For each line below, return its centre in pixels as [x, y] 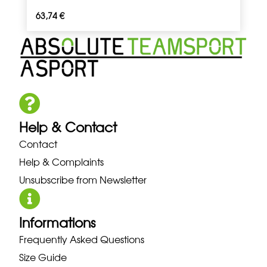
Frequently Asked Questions [82, 239]
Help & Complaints [62, 161]
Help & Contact [68, 127]
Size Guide [43, 257]
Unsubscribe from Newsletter [83, 179]
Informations [58, 222]
